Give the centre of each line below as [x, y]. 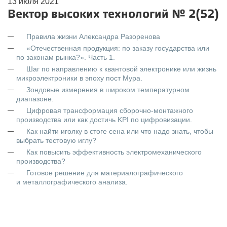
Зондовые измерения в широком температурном [108, 90]
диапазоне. [35, 99]
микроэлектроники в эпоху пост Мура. [79, 78]
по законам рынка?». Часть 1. [66, 57]
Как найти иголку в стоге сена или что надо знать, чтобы [120, 131]
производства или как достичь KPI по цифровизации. [104, 120]
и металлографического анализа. [72, 182]
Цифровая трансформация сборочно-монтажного [110, 110]
